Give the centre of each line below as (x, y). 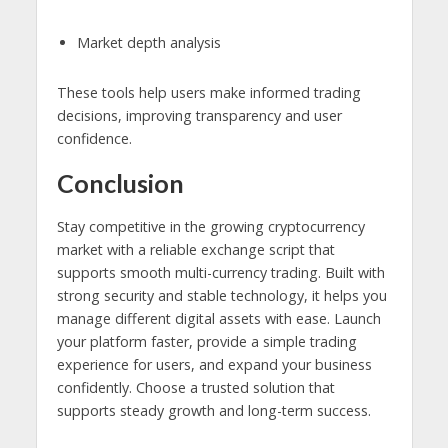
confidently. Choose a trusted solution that (195, 388)
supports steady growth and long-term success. (213, 411)
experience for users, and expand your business (214, 365)
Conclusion (120, 182)
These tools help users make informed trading (208, 93)
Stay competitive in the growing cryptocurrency (210, 227)
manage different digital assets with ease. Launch (218, 319)
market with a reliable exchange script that (195, 250)
